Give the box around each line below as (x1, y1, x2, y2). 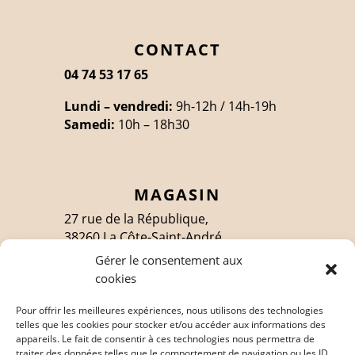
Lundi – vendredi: (63, 97, 173, 116)
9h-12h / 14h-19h (172, 97, 277, 116)
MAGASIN (134, 184, 221, 206)
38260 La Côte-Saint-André (63, 228, 222, 246)
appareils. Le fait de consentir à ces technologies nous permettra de (16, 332, 315, 345)
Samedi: (63, 116, 115, 134)
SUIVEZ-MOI (123, 273, 232, 295)
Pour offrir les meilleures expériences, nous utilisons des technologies (16, 303, 323, 317)
